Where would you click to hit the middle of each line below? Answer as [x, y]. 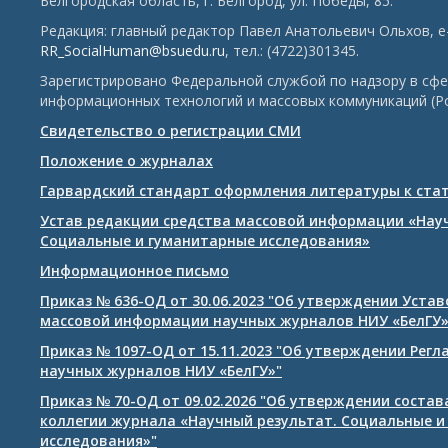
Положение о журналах [126, 160]
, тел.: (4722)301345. [292, 50]
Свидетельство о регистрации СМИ [170, 130]
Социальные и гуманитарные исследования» [205, 240]
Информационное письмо [134, 270]
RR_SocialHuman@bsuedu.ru [132, 50]
